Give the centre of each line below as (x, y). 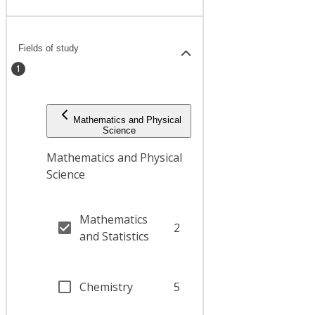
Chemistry (106, 287)
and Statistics (114, 237)
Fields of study (49, 48)
